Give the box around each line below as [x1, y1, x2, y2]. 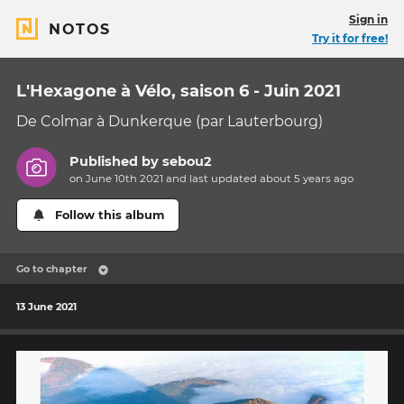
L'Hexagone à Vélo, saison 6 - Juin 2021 [16, 81, 341, 101]
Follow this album [55, 208, 165, 223]
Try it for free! [312, 32, 388, 45]
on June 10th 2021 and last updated [69, 172, 261, 186]
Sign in [349, 13, 388, 26]
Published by [69, 153, 163, 170]
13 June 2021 [16, 299, 77, 313]
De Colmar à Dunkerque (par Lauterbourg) [16, 113, 323, 130]
